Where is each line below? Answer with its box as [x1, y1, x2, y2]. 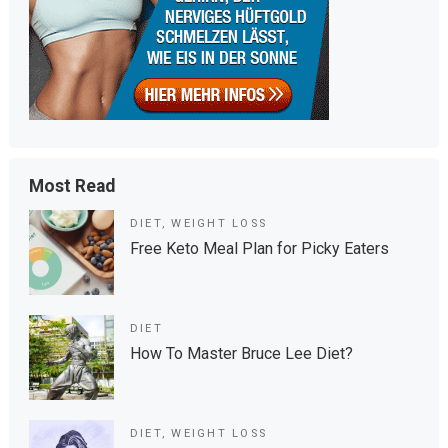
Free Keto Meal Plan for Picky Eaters [129, 239, 389, 258]
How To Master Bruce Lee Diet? [129, 344, 353, 363]
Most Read [28, 176, 115, 196]
